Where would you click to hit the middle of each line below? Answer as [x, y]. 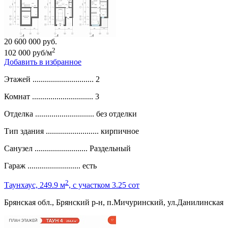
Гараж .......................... [42, 166]
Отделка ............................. [49, 114]
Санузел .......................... [46, 149]
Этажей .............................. [49, 79]
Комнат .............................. [49, 97]
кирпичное [120, 131]
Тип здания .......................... [51, 131]
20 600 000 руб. [31, 41]
